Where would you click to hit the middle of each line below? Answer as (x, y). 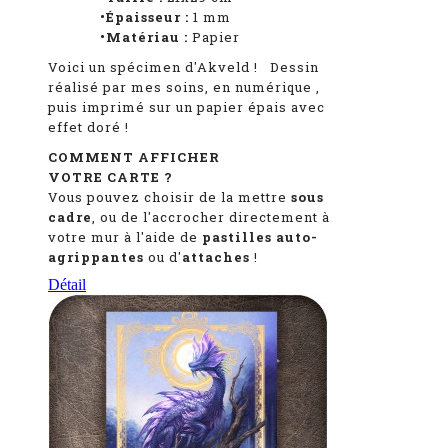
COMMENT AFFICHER (134, 157)
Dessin (294, 67)
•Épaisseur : (118, 17)
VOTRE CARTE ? (110, 177)
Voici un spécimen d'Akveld (151, 67)
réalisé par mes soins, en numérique (182, 87)
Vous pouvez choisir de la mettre (169, 197)
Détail (67, 285)
